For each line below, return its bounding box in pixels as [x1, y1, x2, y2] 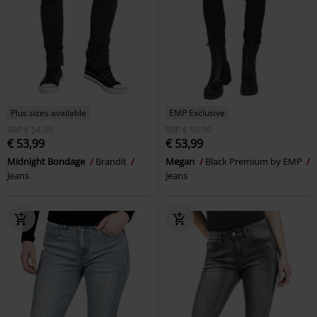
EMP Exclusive [169, 107, 225, 119]
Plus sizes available [11, 107, 86, 119]
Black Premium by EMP [205, 155, 304, 168]
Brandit [96, 155, 129, 168]
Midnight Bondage [7, 155, 87, 168]
